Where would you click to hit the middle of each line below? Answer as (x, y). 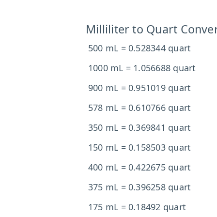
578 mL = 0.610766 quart (140, 108)
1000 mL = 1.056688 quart (142, 68)
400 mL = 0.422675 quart (140, 167)
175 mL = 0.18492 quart (137, 207)
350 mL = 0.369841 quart (140, 127)
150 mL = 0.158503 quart (140, 147)
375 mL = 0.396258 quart (140, 187)
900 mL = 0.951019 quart (140, 88)
